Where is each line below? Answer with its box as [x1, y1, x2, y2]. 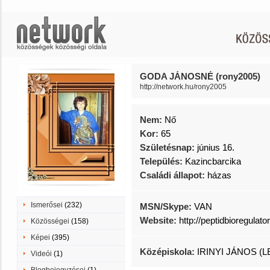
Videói [31, 250, 52, 258]
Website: [140, 215, 179, 225]
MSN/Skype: [140, 201, 194, 212]
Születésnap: [140, 142, 197, 152]
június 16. [197, 142, 234, 152]
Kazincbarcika [185, 156, 241, 166]
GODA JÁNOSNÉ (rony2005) [140, 71, 260, 81]
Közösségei [31, 217, 69, 225]
